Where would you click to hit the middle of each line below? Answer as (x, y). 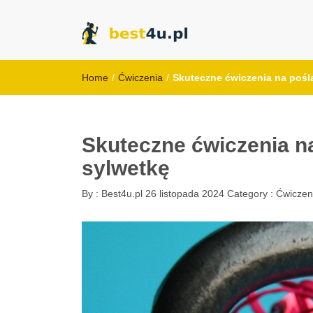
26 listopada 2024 (185, 194)
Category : (252, 194)
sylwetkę (126, 168)
